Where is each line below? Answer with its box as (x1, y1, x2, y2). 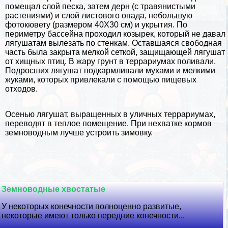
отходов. (5, 84, 38, 94)
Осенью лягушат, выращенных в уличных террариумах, (5, 110, 215, 119)
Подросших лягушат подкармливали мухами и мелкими (5, 66, 215, 75)
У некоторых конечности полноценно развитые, (2, 202, 182, 211)
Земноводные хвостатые (2, 185, 106, 194)
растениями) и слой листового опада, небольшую (5, 11, 192, 20)
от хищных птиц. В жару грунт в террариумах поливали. (5, 57, 216, 66)
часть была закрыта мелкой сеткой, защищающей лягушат (5, 48, 225, 57)
